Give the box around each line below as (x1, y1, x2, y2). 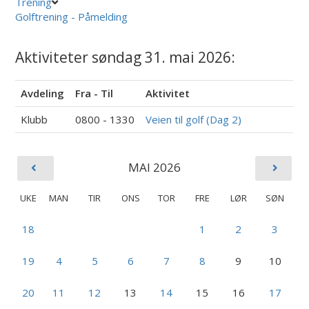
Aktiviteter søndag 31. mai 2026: (15, 47, 236, 67)
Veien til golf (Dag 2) (146, 112, 242, 126)
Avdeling (21, 86, 65, 100)
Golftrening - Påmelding (15, 9, 128, 23)
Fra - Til (75, 86, 114, 100)
